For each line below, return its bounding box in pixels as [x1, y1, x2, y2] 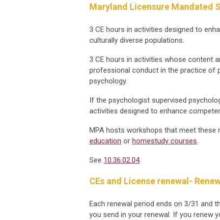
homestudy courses [132, 137, 197, 146]
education [89, 137, 121, 146]
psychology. [89, 77, 127, 86]
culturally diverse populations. [89, 36, 184, 45]
